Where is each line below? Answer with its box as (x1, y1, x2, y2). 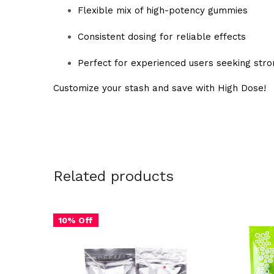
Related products (53, 167, 174, 185)
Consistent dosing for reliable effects (78, 31, 246, 42)
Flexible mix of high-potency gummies (78, 4, 248, 16)
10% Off (58, 215, 94, 225)
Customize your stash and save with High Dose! (53, 82, 266, 94)
